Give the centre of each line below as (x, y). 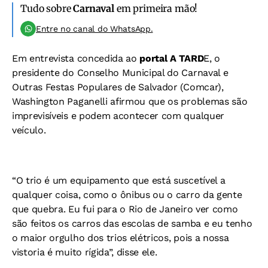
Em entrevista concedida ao (76, 58)
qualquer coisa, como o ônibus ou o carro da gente (127, 195)
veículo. (29, 130)
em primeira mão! (156, 8)
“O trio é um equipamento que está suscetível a (119, 180)
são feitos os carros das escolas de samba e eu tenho (132, 223)
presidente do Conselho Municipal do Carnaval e (120, 73)
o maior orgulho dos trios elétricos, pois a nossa (121, 238)
